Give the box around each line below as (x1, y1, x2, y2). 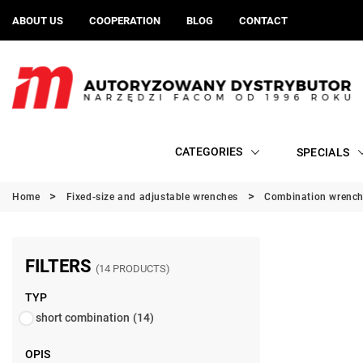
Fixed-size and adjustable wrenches (66, 191, 239, 203)
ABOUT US (12, 14, 63, 27)
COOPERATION (89, 14, 160, 27)
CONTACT (239, 14, 288, 27)
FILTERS (25, 256, 96, 276)
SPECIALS (296, 145, 350, 159)
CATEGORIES (174, 145, 242, 158)
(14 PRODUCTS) (96, 263, 170, 275)
